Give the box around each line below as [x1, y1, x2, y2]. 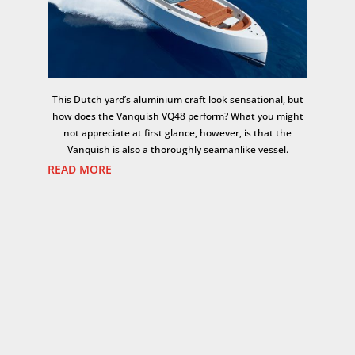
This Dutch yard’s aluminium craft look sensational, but [52, 92, 303, 106]
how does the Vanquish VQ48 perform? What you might [52, 109, 303, 123]
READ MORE [48, 161, 113, 177]
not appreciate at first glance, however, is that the [63, 125, 292, 139]
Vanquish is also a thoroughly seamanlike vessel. [67, 142, 288, 156]
